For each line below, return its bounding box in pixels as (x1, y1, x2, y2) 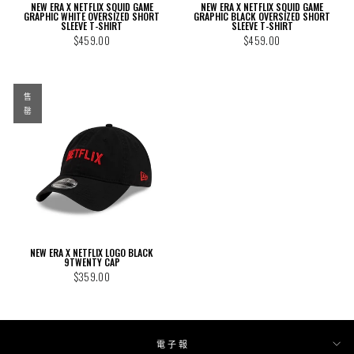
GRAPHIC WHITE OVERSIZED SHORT (24, 9, 160, 23)
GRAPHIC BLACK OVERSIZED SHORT (194, 9, 331, 23)
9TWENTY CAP (63, 255, 120, 269)
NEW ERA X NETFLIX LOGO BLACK (30, 246, 154, 259)
